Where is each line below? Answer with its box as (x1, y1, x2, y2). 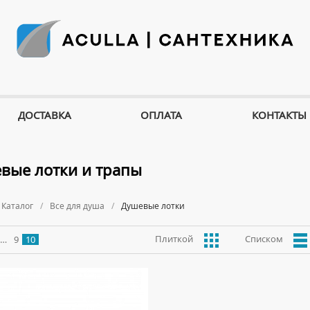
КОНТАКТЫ (252, 108, 307, 122)
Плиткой (155, 232, 193, 245)
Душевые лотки (121, 200, 185, 212)
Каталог (1, 200, 33, 212)
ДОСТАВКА (17, 108, 71, 122)
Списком (245, 232, 283, 245)
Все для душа (50, 200, 104, 212)
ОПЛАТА (140, 108, 183, 122)
